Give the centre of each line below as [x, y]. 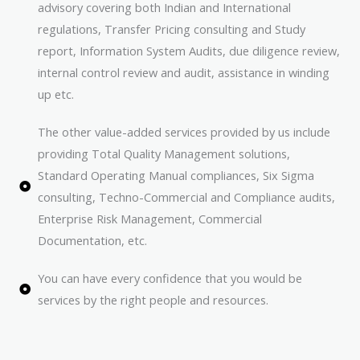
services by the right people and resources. [153, 300]
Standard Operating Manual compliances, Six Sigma [176, 176]
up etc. [55, 94]
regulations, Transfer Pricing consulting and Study [171, 29]
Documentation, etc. [92, 241]
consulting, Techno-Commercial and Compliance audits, [186, 197]
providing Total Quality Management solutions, [164, 154]
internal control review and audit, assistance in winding [183, 73]
